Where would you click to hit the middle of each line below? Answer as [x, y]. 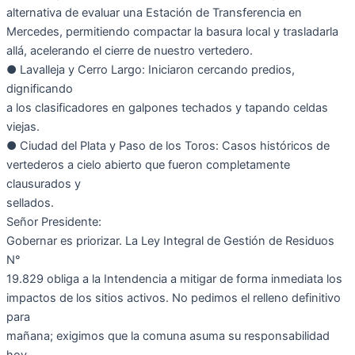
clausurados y [44, 184]
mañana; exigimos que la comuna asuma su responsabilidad [168, 336]
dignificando [40, 89]
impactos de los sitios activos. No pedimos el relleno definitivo [174, 298]
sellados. [30, 203]
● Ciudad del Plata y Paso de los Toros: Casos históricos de [168, 146]
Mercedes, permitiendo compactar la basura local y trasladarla [172, 32]
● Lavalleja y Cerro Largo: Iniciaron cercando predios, [151, 70]
